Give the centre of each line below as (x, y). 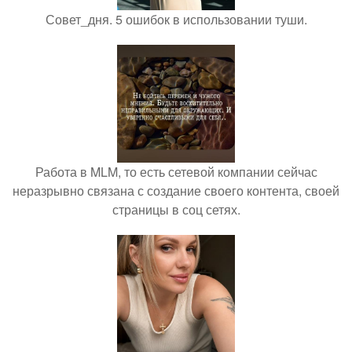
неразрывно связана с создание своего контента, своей (176, 190)
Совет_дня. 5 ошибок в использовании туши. (176, 19)
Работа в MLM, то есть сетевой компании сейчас (176, 171)
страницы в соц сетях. (176, 209)
